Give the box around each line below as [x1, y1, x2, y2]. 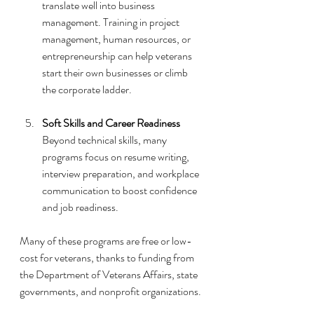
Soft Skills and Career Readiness [42, 115, 180, 132]
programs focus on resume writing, [42, 149, 191, 165]
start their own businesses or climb [42, 64, 190, 81]
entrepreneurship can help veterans [42, 48, 194, 64]
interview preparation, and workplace [42, 165, 201, 182]
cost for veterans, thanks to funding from [20, 250, 196, 266]
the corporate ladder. [42, 81, 132, 98]
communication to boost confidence [42, 182, 199, 199]
